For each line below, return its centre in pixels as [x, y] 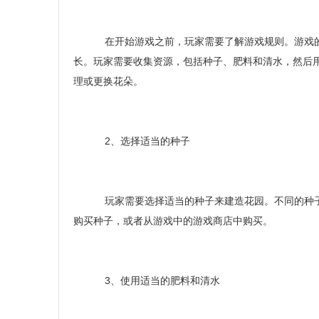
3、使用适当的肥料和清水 [157, 281]
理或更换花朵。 [108, 81]
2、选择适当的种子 [142, 141]
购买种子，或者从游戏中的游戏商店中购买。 [173, 221]
